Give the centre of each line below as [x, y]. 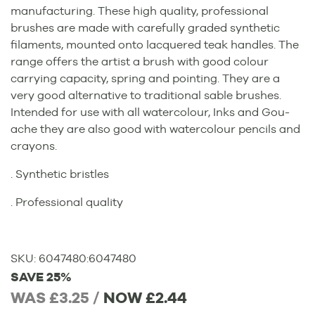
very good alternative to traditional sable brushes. [146, 96]
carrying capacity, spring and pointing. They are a [145, 79]
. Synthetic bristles [60, 174]
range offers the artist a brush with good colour [140, 62]
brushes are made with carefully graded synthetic [145, 28]
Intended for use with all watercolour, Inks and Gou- [150, 112]
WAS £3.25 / [55, 298]
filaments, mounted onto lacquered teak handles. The [155, 45]
